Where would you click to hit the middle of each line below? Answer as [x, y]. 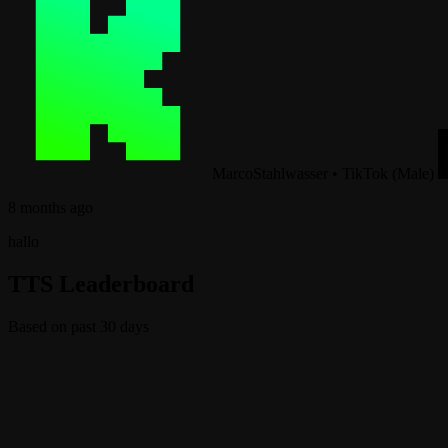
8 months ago [50, 207]
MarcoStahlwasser [270, 173]
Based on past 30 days [78, 326]
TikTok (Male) [388, 173]
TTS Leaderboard [101, 283]
